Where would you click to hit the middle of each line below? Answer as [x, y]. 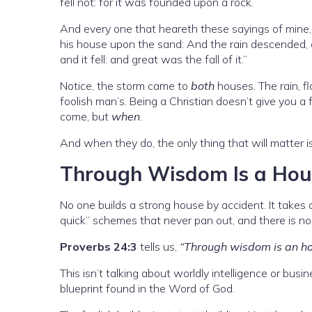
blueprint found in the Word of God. [147, 289]
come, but [86, 117]
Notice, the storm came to [125, 86]
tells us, [158, 247]
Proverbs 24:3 [99, 247]
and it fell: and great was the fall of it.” [154, 60]
